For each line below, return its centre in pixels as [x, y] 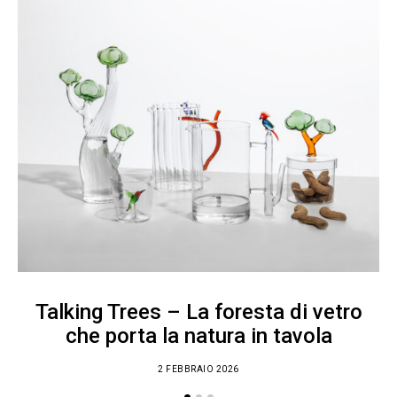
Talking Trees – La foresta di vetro [198, 312]
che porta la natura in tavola [198, 336]
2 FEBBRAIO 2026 [198, 370]
